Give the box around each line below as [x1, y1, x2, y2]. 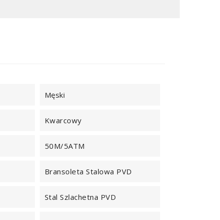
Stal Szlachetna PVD [44, 192, 116, 202]
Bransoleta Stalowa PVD [44, 166, 132, 176]
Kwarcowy [44, 115, 82, 125]
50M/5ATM [44, 141, 85, 151]
